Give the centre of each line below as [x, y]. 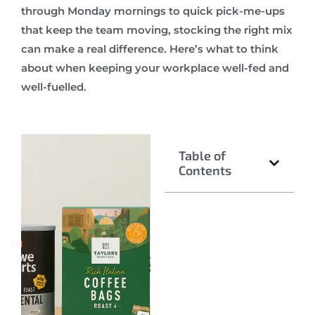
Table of [202, 156]
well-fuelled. [54, 86]
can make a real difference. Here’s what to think [150, 49]
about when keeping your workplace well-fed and [155, 67]
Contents [205, 171]
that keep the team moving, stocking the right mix [157, 30]
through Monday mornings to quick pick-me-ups [153, 11]
